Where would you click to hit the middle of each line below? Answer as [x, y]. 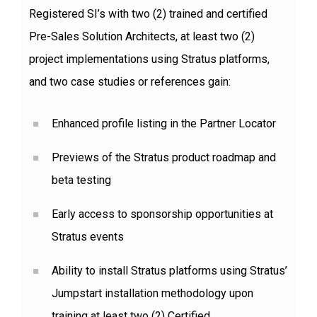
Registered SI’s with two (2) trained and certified [148, 14]
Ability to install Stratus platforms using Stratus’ [169, 271]
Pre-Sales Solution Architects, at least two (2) [142, 37]
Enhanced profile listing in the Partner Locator [163, 124]
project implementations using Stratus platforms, [149, 59]
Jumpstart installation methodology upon [152, 294]
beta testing [81, 180]
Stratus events [87, 237]
